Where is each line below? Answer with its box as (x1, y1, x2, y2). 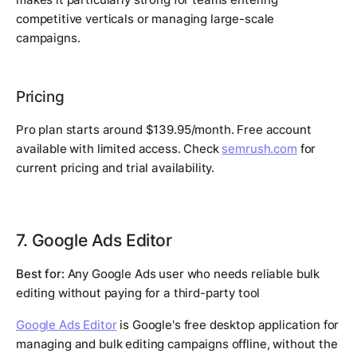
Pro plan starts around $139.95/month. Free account (16, 122, 312, 138)
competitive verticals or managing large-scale (16, 11, 275, 27)
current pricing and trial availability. (16, 160, 215, 176)
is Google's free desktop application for (116, 317, 339, 333)
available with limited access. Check (16, 141, 222, 157)
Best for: (16, 266, 65, 282)
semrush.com (222, 141, 297, 157)
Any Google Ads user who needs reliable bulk (64, 266, 320, 282)
